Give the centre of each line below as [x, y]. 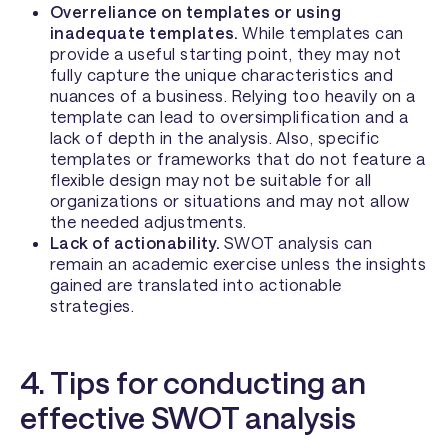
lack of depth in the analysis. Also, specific [214, 138]
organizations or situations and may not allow [229, 201]
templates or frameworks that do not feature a [237, 159]
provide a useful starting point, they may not [225, 54]
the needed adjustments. [148, 222]
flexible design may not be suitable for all [210, 180]
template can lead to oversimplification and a [229, 117]
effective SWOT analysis [188, 417]
